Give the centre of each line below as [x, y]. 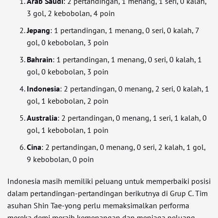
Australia [42, 118]
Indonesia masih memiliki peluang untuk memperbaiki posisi [109, 181]
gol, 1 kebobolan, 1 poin [68, 130]
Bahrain [40, 59]
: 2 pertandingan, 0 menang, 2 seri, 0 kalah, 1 [135, 89]
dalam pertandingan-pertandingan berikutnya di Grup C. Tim [108, 193]
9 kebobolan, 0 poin [60, 159]
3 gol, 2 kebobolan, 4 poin [71, 13]
